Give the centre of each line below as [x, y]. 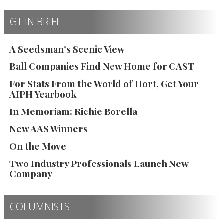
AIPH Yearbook [43, 93]
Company [31, 173]
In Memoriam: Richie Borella [73, 111]
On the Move [38, 145]
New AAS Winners [49, 128]
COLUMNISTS [40, 206]
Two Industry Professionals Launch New [99, 163]
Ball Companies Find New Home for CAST [102, 66]
